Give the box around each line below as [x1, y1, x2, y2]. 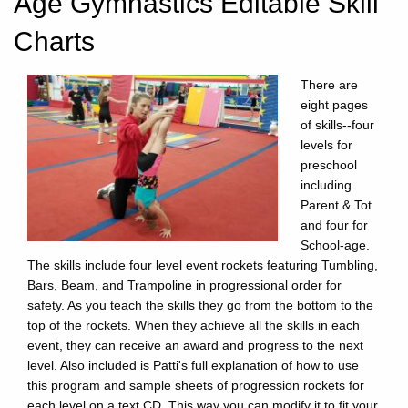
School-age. [301, 237, 370, 252]
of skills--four [301, 117, 374, 132]
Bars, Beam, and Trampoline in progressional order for [27, 277, 342, 292]
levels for [301, 137, 352, 152]
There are [301, 76, 358, 92]
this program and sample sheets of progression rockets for [27, 377, 364, 393]
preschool [301, 157, 357, 172]
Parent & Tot [301, 197, 372, 212]
